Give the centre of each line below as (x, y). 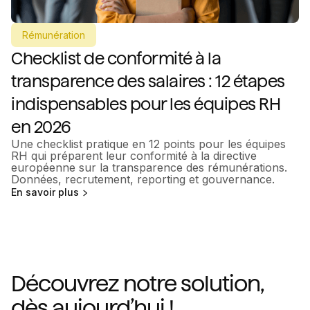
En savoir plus (45, 192)
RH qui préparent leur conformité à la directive (134, 155)
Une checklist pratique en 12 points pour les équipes (148, 144)
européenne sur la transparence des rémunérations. (149, 167)
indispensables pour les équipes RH (146, 104)
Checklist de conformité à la (116, 58)
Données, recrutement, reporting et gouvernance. (143, 179)
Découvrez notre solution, (137, 283)
